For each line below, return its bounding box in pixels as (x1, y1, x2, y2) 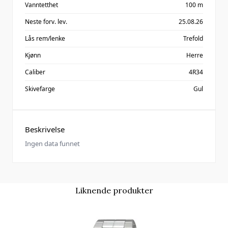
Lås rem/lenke (25, 34, 65, 43)
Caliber (25, 68, 45, 76)
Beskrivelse (25, 124, 65, 134)
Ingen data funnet (25, 139, 80, 148)
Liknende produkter (75, 185, 153, 195)
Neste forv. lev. (25, 17, 67, 26)
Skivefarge (25, 84, 55, 93)
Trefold (183, 34, 203, 43)
